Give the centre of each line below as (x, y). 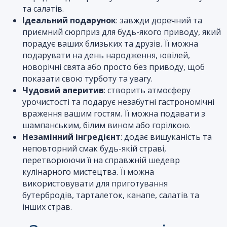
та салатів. (43, 9)
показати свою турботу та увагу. (87, 79)
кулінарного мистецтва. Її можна (88, 172)
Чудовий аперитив (63, 90)
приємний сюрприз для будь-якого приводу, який (122, 32)
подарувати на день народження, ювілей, (106, 55)
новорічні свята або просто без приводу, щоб (113, 67)
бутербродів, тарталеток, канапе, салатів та (111, 195)
